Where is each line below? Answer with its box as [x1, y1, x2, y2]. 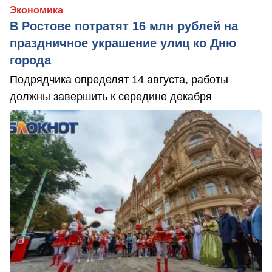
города [10, 53, 51, 67]
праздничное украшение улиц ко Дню [10, 36, 236, 50]
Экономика [10, 5, 63, 16]
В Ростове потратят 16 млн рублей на [10, 19, 238, 33]
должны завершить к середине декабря [10, 90, 212, 103]
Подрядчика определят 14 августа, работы [10, 73, 228, 86]
